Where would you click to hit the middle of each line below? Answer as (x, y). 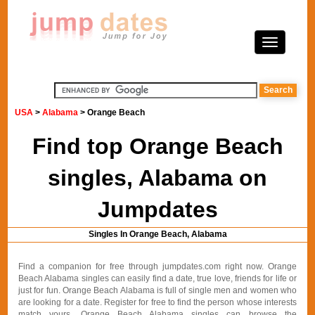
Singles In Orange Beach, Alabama (157, 234)
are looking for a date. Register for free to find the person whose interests (157, 302)
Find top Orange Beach (157, 146)
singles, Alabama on (157, 178)
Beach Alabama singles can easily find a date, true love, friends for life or (157, 278)
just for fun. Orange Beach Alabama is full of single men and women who (157, 290)
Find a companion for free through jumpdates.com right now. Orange (157, 266)
